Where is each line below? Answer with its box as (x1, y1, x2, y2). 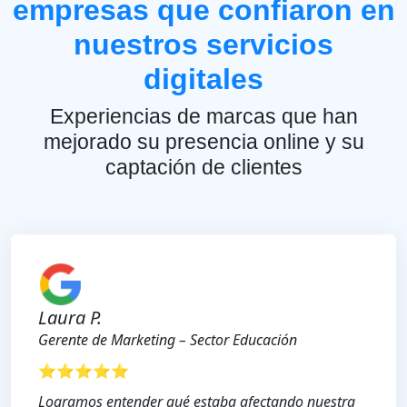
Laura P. (38, 305, 102, 331)
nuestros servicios (74, 28, 333, 62)
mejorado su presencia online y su (43, 130, 364, 154)
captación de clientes (104, 155, 303, 180)
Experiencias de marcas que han (49, 104, 358, 129)
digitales (144, 63, 263, 96)
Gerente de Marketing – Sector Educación (38, 330, 297, 351)
